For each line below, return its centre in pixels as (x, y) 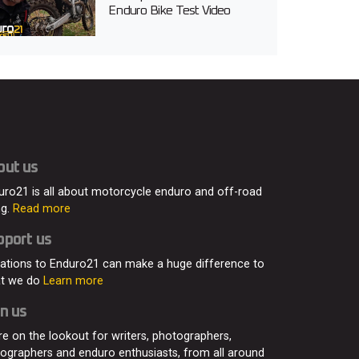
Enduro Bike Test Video (169, 11)
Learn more (73, 281)
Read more (42, 209)
